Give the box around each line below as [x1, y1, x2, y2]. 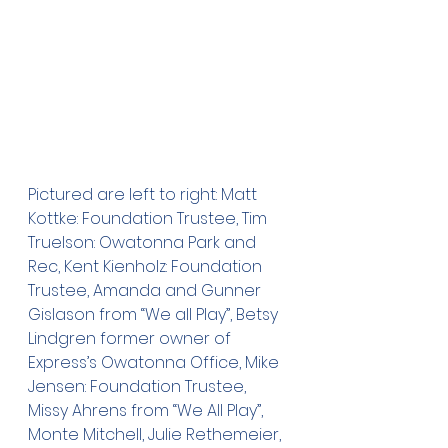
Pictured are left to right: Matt [28, 183, 261, 206]
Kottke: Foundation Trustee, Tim [28, 207, 271, 230]
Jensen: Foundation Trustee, [28, 375, 250, 398]
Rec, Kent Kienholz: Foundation [28, 255, 266, 278]
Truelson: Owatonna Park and [28, 231, 260, 254]
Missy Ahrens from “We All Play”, [28, 399, 267, 422]
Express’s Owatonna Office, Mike [28, 351, 283, 374]
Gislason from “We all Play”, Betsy [28, 303, 282, 326]
